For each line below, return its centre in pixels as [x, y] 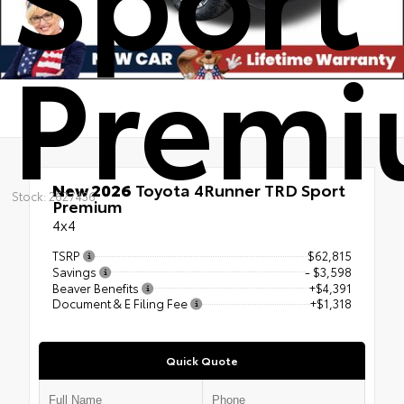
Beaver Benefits [97, 287]
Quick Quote [202, 361]
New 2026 [92, 189]
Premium [87, 206]
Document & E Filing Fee [121, 303]
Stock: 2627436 [53, 195]
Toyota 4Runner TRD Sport [239, 189]
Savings [76, 271]
